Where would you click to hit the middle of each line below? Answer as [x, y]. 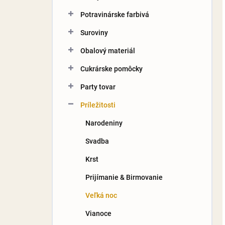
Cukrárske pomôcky [111, 69]
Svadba [97, 141]
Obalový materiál [108, 50]
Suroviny [94, 32]
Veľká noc [101, 195]
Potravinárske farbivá [115, 14]
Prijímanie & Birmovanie [124, 177]
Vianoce [98, 213]
